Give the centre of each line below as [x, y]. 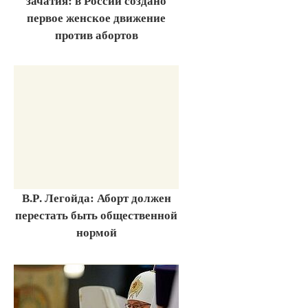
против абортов [96, 34]
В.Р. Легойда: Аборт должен [96, 198]
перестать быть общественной [96, 215]
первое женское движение [96, 17]
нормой [96, 232]
